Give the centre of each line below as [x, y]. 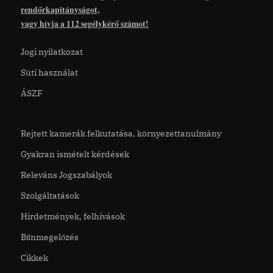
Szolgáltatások [50, 196]
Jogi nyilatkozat [52, 52]
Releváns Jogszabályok [66, 175]
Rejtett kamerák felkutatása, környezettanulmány [121, 134]
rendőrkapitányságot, [60, 10]
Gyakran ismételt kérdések [75, 154]
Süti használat [49, 73]
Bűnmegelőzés [50, 237]
